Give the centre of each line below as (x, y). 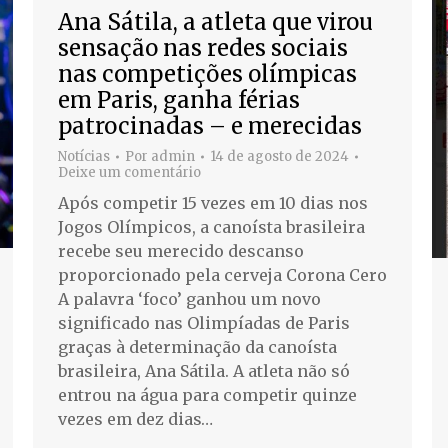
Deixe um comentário (129, 173)
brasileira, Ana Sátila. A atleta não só (204, 371)
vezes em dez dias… (135, 419)
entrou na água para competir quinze (207, 395)
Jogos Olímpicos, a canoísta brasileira (211, 227)
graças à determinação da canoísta (197, 347)
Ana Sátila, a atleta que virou (215, 22)
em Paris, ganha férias (179, 100)
